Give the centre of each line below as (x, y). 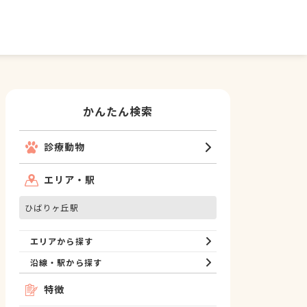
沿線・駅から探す (66, 262)
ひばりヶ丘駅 (52, 207)
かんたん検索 (118, 111)
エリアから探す (62, 241)
